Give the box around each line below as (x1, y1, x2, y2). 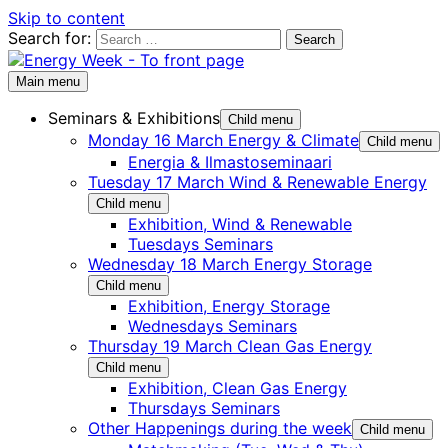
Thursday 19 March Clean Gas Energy (88, 336, 372, 356)
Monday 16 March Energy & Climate (88, 130, 359, 150)
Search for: (8, 28, 91, 48)
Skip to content (8, 8, 125, 28)
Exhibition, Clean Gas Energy (128, 378, 347, 398)
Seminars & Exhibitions (48, 108, 220, 128)
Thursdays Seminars (128, 398, 280, 418)
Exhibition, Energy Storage (128, 296, 330, 316)
